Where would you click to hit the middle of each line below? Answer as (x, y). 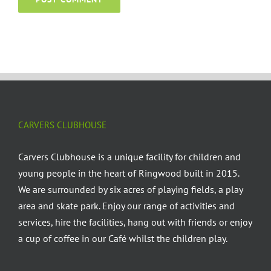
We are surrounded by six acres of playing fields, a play (130, 189)
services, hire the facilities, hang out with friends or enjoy (135, 222)
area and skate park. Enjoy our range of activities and (126, 205)
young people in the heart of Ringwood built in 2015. (129, 173)
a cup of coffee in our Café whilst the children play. (123, 238)
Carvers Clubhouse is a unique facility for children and (129, 156)
